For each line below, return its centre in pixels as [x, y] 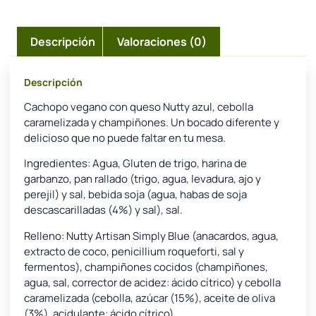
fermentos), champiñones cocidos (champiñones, [146, 267]
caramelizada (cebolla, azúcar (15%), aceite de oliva [150, 298]
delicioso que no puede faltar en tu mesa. [125, 138]
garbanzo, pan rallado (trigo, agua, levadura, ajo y [142, 179]
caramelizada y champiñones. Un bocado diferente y [152, 122]
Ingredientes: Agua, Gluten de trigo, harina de [135, 164]
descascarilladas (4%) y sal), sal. [103, 210]
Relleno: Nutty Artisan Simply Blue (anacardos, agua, [151, 236]
